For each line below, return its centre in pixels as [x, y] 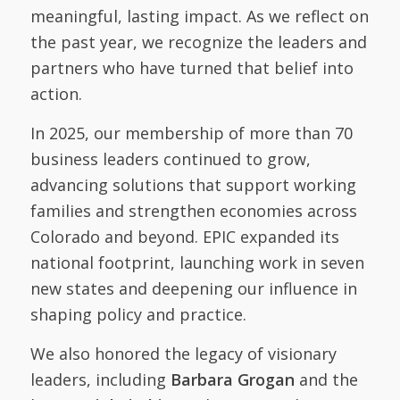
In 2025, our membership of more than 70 [191, 133]
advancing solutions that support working [193, 184]
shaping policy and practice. [138, 314]
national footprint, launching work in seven [197, 262]
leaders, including [100, 380]
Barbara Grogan [232, 380]
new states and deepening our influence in [193, 288]
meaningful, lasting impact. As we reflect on [199, 16]
